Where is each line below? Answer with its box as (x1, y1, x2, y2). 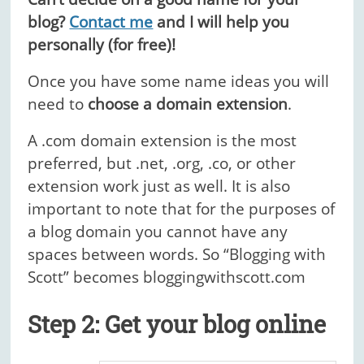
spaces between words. (28, 243, 203, 265)
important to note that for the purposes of (28, 197, 336, 219)
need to (28, 93, 89, 115)
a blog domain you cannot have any (28, 220, 288, 242)
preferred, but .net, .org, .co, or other (28, 152, 297, 174)
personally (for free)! (28, 33, 176, 55)
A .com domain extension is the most (28, 129, 297, 151)
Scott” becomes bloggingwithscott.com (28, 266, 306, 288)
